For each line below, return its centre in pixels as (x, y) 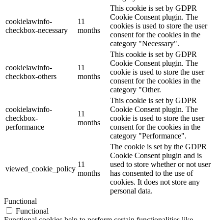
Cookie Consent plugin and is (156, 156)
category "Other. (136, 90)
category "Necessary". (145, 44)
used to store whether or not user (160, 165)
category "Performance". (148, 136)
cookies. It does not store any (155, 182)
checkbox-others (31, 77)
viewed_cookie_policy (41, 169)
